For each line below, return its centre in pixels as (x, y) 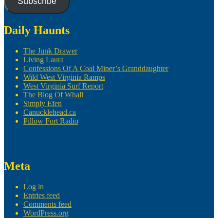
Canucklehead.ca (50, 112)
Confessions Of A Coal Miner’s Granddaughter (96, 68)
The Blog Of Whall (53, 94)
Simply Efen (43, 103)
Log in (34, 186)
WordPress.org (46, 213)
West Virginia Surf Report (63, 86)
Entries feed (42, 195)
